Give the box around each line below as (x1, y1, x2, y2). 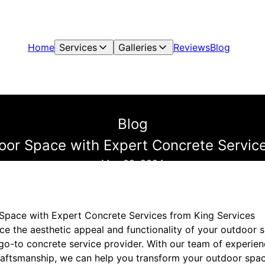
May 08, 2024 (101, 157, 164, 169)
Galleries (118, 41, 157, 53)
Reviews (173, 41, 211, 53)
